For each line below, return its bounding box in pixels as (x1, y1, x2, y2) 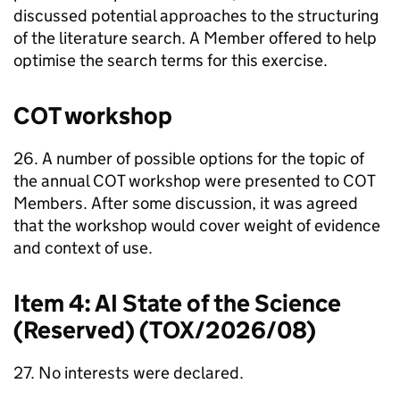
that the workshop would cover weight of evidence (13, 214, 380, 236)
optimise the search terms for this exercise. (13, 49, 328, 71)
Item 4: (13, 287, 95, 318)
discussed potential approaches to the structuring (13, 4, 379, 26)
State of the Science (118, 287, 341, 318)
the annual (13, 170, 93, 191)
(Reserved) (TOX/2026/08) (13, 314, 316, 345)
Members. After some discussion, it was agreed (13, 192, 358, 213)
